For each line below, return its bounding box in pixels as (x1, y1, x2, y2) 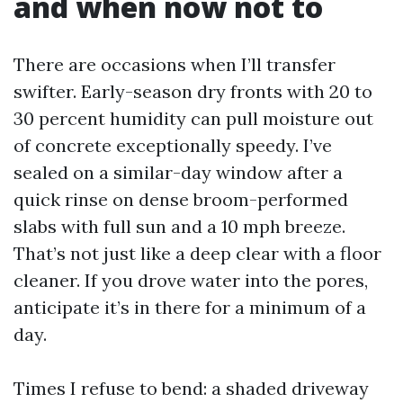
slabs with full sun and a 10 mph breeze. (13, 215, 345, 237)
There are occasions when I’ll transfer (13, 53, 336, 76)
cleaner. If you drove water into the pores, (13, 269, 368, 291)
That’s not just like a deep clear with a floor (13, 242, 381, 264)
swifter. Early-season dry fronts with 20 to (13, 80, 372, 103)
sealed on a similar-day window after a (13, 161, 343, 184)
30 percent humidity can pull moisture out (13, 107, 373, 130)
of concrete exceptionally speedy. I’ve (13, 134, 332, 157)
